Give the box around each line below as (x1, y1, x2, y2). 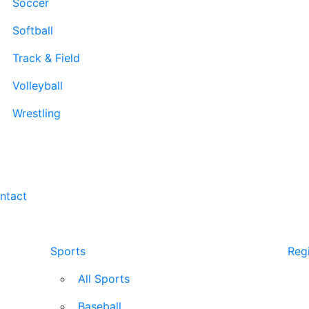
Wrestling (12, 106, 61, 120)
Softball (12, 23, 53, 37)
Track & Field (12, 51, 80, 65)
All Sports (78, 272, 130, 286)
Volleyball (12, 79, 63, 92)
